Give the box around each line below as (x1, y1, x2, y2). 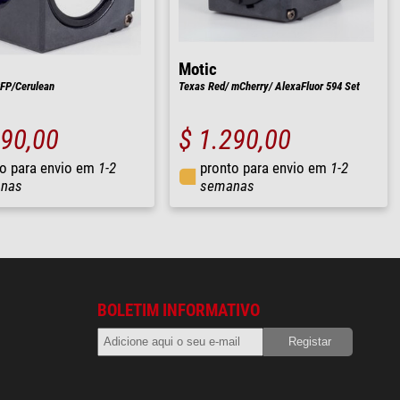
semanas (200, 176, 254, 195)
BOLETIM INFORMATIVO (96, 300, 260, 321)
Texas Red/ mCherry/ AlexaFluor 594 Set (179, 79, 360, 93)
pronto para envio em (200, 158, 330, 177)
